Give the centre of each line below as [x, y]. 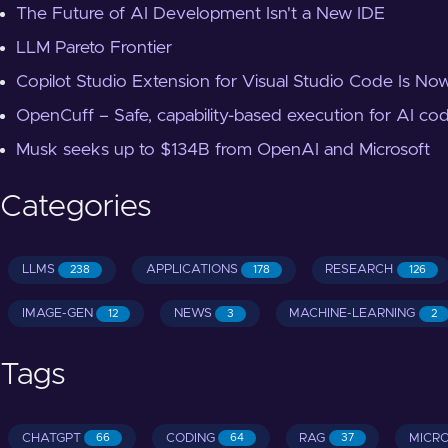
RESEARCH [359, 270]
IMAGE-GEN [57, 314]
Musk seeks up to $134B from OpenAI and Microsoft [223, 150]
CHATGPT [51, 438]
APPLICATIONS [191, 270]
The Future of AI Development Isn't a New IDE [200, 14]
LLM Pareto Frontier [94, 48]
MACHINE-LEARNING [352, 314]
